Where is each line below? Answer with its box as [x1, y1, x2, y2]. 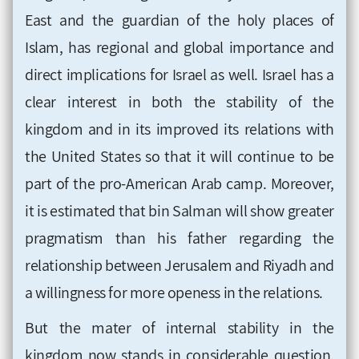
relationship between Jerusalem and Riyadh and [25, 255, 334, 276]
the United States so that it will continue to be [25, 146, 334, 167]
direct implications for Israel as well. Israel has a [25, 64, 334, 86]
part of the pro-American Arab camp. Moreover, [25, 173, 334, 195]
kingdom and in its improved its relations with [25, 119, 334, 140]
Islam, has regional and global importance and [25, 37, 334, 58]
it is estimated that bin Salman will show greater [25, 200, 334, 222]
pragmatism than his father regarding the [25, 228, 334, 249]
